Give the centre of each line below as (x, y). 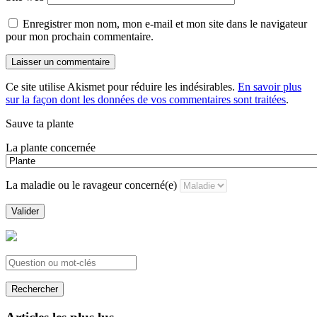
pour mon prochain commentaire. (80, 37)
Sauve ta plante (40, 124)
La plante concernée (51, 148)
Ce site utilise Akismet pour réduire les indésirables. (122, 87)
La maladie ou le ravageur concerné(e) (91, 185)
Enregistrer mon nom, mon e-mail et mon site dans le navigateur (165, 24)
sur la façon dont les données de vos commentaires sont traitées (146, 100)
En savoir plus (270, 87)
